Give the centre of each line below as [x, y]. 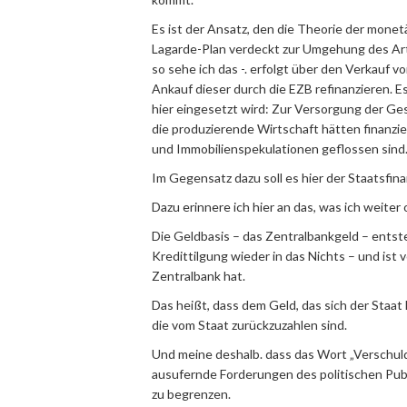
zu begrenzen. [191, 394]
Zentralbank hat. [199, 276]
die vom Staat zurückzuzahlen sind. [249, 325]
